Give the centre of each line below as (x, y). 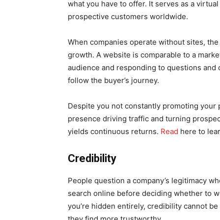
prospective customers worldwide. (128, 16)
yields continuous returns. (114, 131)
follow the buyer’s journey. (113, 80)
